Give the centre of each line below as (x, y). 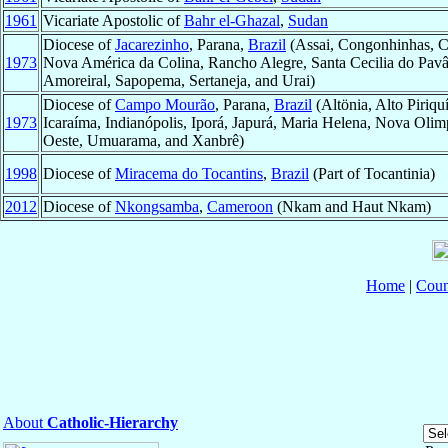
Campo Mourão (165, 105)
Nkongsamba (157, 207)
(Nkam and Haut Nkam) (352, 207)
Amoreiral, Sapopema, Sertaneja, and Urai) (179, 81)
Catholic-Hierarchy (112, 423)
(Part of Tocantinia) (372, 174)
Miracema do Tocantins (189, 174)
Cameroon (240, 207)
